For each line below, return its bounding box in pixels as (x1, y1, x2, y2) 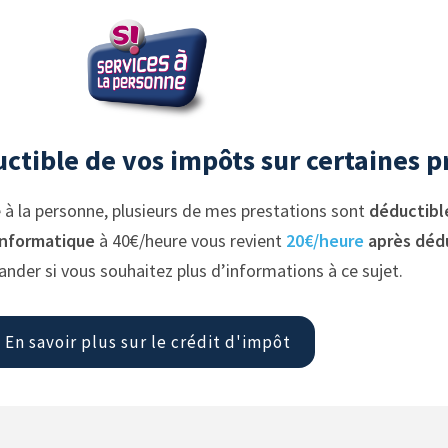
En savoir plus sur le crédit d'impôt (5, 331, 292, 354)
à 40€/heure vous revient (94, 229, 286, 253)
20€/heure (285, 229, 364, 253)
